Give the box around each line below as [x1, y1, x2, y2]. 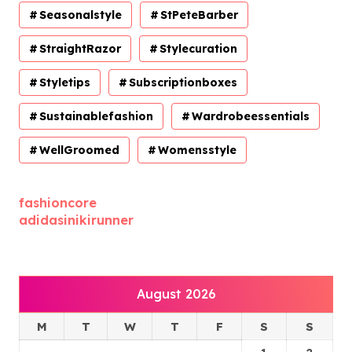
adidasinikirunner [19, 211, 134, 228]
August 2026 [136, 285, 216, 302]
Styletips [39, 75, 90, 90]
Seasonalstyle [39, 7, 122, 22]
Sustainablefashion [39, 108, 153, 123]
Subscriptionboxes [129, 75, 237, 90]
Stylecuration [159, 41, 237, 56]
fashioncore [19, 194, 97, 211]
